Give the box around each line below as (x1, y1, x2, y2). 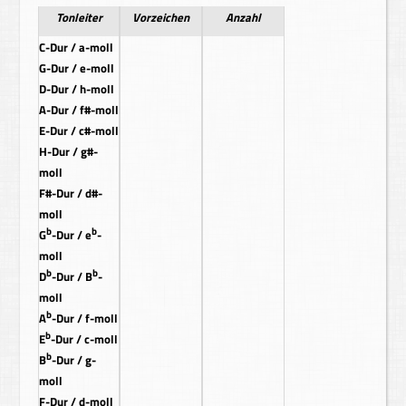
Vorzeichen (132, 8, 190, 26)
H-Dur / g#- (39, 142, 99, 160)
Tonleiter (55, 8, 102, 26)
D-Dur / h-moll (39, 80, 115, 98)
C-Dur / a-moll (39, 38, 114, 56)
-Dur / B (52, 267, 93, 286)
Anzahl (226, 8, 262, 26)
